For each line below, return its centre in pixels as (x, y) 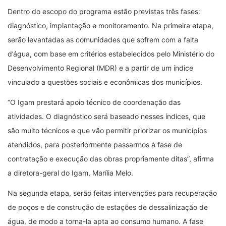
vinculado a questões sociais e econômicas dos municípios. (105, 82)
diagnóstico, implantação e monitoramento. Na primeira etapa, (110, 25)
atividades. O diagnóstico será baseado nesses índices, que (106, 116)
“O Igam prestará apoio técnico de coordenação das (94, 102)
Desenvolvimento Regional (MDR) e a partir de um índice (100, 68)
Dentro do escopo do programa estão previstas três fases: (104, 11)
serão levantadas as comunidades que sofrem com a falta (103, 39)
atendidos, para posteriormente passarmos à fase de (95, 144)
